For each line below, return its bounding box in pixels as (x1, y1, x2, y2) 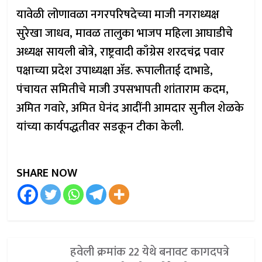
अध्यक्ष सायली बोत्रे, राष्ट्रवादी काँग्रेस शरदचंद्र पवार (16, 42, 225, 62)
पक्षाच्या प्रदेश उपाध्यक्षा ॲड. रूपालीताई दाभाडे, (16, 61, 213, 81)
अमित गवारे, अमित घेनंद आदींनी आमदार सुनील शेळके (16, 98, 244, 118)
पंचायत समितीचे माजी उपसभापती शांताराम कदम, (16, 80, 229, 99)
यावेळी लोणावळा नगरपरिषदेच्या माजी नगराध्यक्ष (16, 5, 220, 25)
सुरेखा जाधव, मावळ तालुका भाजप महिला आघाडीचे (16, 23, 233, 43)
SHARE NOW (16, 163, 78, 183)
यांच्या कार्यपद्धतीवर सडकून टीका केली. (16, 117, 184, 137)
